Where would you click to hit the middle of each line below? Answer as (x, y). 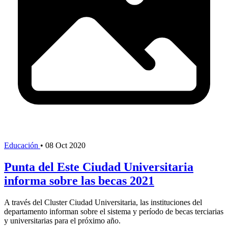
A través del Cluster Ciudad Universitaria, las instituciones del (103, 202)
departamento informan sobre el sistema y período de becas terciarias (114, 211)
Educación (22, 146)
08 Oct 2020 (65, 146)
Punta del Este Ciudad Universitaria (99, 167)
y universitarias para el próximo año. (62, 220)
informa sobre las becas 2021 (79, 181)
